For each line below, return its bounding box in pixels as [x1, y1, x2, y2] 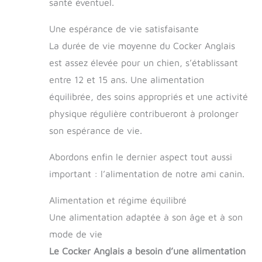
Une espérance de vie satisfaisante [49, 23, 199, 35]
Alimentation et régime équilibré [49, 195, 187, 206]
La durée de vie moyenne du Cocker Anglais [49, 40, 235, 51]
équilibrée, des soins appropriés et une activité [49, 91, 248, 102]
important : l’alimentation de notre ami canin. [49, 168, 244, 180]
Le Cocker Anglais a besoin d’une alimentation [49, 246, 246, 257]
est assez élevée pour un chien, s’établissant [49, 57, 238, 68]
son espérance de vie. [49, 125, 142, 136]
